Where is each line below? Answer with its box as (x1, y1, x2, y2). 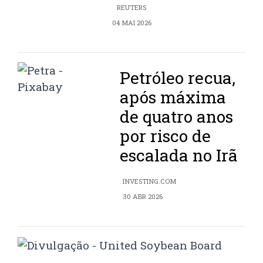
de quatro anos (120, 105, 234, 127)
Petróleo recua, (120, 66, 236, 89)
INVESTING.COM (123, 176, 177, 186)
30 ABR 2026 (123, 191, 163, 201)
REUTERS (117, 2, 146, 12)
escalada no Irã (120, 144, 238, 166)
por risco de (120, 124, 211, 147)
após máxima (120, 86, 227, 108)
